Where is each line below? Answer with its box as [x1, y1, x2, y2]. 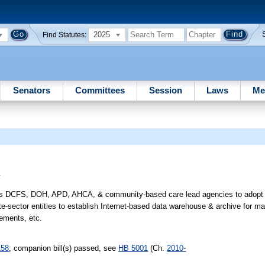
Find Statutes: [43, 31, 87, 38]
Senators [13, 85, 51, 95]
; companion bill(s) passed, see [9, 243, 119, 253]
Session [148, 85, 182, 95]
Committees [75, 85, 125, 95]
